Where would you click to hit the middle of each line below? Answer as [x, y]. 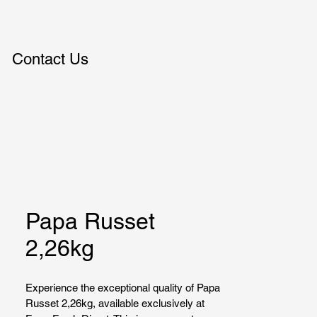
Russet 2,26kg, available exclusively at [116, 303]
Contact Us [50, 59]
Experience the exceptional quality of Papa [124, 288]
